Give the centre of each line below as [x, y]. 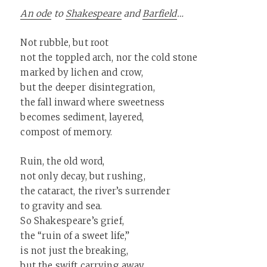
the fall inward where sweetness [93, 103]
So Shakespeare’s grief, [72, 221]
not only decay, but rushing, [83, 176]
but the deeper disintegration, [88, 88]
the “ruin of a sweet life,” [75, 236]
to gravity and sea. [61, 206]
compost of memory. [66, 132]
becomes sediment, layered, [82, 117]
